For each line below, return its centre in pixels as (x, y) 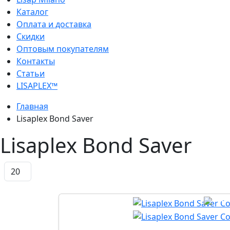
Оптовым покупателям (63, 49)
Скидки (31, 37)
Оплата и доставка (54, 24)
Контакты (36, 61)
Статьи (31, 74)
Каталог (32, 12)
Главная (32, 107)
